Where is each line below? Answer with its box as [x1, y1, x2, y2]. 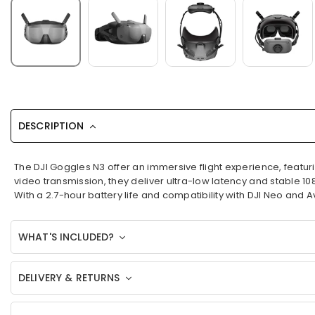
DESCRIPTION [18, 119, 87, 133]
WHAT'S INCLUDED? [18, 230, 117, 244]
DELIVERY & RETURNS [18, 271, 123, 285]
